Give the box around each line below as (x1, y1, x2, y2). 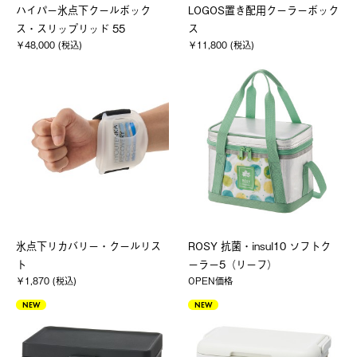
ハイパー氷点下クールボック (16, 2, 151, 18)
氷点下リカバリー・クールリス (16, 237, 161, 253)
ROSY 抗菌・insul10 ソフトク (188, 237, 331, 253)
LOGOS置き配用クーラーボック (188, 2, 339, 18)
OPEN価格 (188, 273, 233, 287)
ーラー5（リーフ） (188, 256, 278, 272)
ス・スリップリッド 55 (16, 20, 125, 36)
